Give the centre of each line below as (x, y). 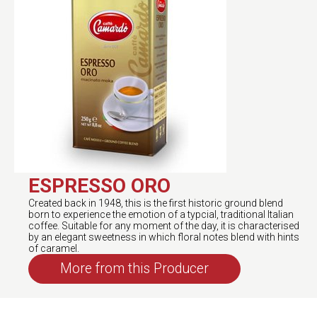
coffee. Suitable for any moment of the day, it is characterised (164, 226)
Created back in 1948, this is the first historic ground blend (156, 203)
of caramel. (54, 248)
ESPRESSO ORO (99, 186)
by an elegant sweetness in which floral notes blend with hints (164, 237)
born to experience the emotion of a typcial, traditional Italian (161, 214)
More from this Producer (134, 269)
